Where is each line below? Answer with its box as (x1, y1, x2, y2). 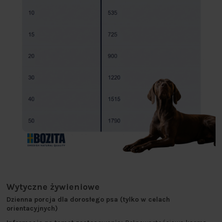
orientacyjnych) (6, 204, 58, 213)
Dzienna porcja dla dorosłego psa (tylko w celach (6, 195, 170, 204)
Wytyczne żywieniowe (6, 181, 100, 192)
